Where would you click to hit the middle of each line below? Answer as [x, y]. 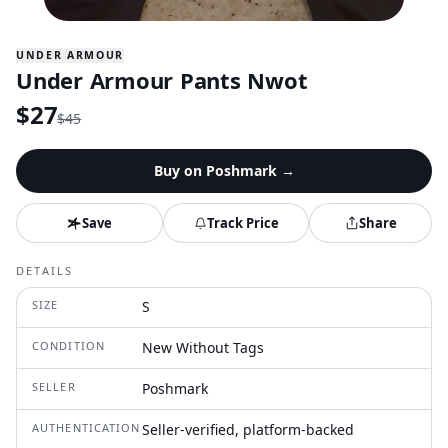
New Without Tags [203, 347]
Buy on [179, 170]
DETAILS [45, 270]
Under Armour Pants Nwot [162, 80]
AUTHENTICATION [86, 427]
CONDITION [68, 345]
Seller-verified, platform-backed [248, 429]
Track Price [242, 222]
